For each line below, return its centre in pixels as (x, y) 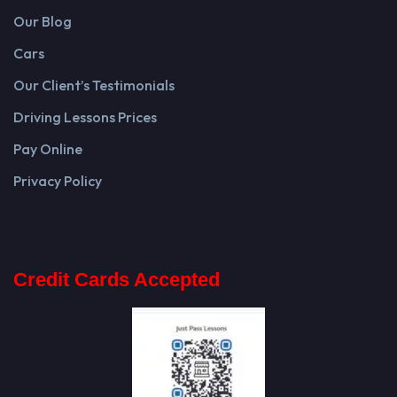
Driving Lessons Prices (85, 117)
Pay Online (48, 148)
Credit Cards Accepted (117, 279)
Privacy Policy (58, 180)
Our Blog (43, 21)
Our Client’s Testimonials (94, 85)
